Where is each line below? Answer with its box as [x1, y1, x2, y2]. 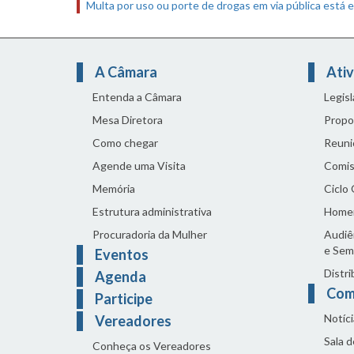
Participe [95, 289, 153, 307]
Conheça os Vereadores [92, 338, 211, 352]
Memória [92, 181, 135, 195]
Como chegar [92, 135, 158, 149]
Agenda [95, 267, 146, 285]
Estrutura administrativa [92, 204, 212, 218]
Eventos [95, 245, 149, 263]
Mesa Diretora [92, 112, 163, 126]
